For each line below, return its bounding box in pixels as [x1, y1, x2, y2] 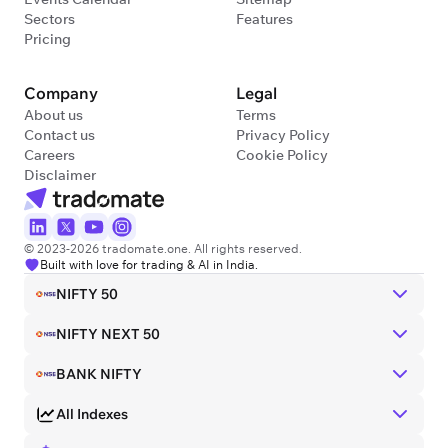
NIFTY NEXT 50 [56, 325, 160, 344]
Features [236, 10, 293, 29]
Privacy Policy [236, 126, 330, 145]
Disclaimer [24, 166, 96, 185]
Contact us [24, 126, 95, 145]
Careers [24, 146, 75, 165]
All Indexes [56, 405, 128, 424]
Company [24, 83, 98, 104]
